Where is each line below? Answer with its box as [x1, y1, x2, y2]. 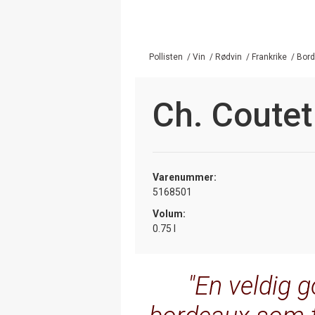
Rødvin [215, 51, 242, 62]
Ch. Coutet [153, 94, 312, 135]
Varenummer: [153, 171, 217, 183]
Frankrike [252, 51, 287, 62]
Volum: [153, 207, 186, 219]
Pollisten [149, 51, 183, 62]
